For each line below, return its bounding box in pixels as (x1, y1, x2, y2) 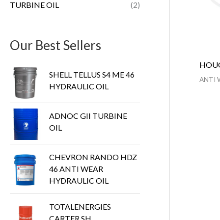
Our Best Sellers (10, 37, 101, 53)
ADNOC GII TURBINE (49, 110, 127, 120)
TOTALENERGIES (49, 202, 111, 212)
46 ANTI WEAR (49, 164, 103, 173)
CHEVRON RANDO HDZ (49, 152, 137, 162)
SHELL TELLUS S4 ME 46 (49, 69, 135, 79)
